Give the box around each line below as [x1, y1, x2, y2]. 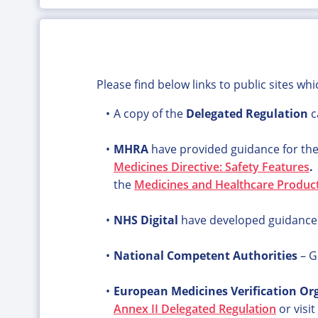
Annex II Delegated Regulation [114, 301, 276, 317]
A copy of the [113, 106, 186, 121]
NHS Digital [113, 212, 178, 228]
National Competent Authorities [113, 248, 297, 263]
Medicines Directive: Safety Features [114, 159, 309, 175]
